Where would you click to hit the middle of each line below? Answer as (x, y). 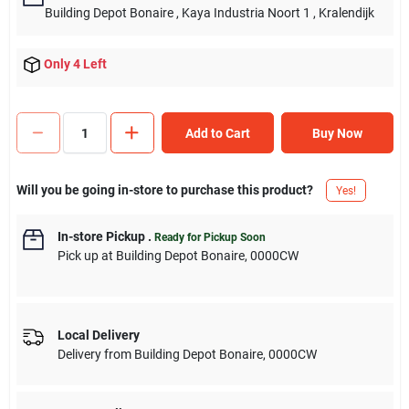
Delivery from (95, 354)
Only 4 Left (75, 64)
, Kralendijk (343, 13)
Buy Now (337, 133)
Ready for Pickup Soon (210, 238)
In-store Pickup (101, 237)
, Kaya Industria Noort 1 (243, 13)
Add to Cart (217, 133)
